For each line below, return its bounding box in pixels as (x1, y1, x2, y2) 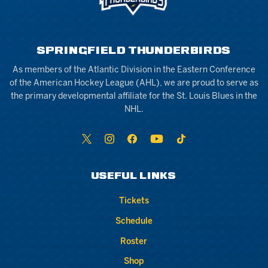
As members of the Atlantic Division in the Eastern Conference (12, 66, 255, 75)
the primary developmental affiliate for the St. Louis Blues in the (10, 93, 257, 101)
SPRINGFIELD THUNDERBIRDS (37, 47, 231, 56)
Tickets (118, 197, 149, 206)
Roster (120, 237, 148, 246)
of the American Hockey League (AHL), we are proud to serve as (9, 80, 258, 88)
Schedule (115, 218, 153, 226)
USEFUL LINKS (92, 172, 176, 181)
